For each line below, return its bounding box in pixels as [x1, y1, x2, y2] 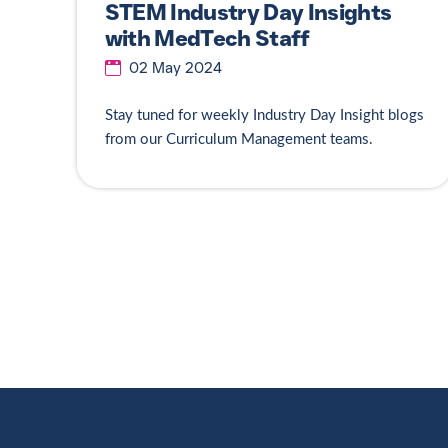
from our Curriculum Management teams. [104, 132, 377, 148]
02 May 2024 [128, 59, 222, 78]
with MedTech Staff [104, 24, 310, 52]
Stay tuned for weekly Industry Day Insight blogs [104, 108, 424, 124]
